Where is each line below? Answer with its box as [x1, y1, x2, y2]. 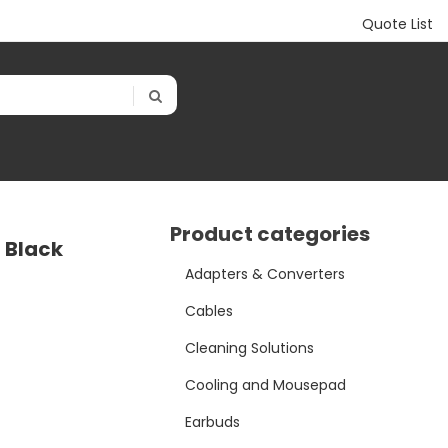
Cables [185, 301, 234, 322]
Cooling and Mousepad [185, 375, 347, 396]
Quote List [362, 14, 433, 34]
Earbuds [185, 412, 241, 433]
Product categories [170, 220, 371, 249]
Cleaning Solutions [185, 338, 315, 359]
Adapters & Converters [185, 264, 346, 285]
